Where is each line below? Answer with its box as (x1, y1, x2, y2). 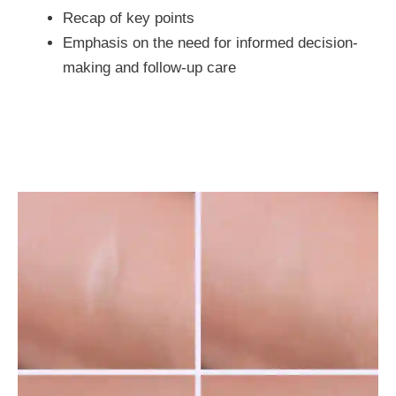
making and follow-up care (63, 59, 236, 76)
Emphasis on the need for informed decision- (63, 34, 358, 51)
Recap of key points (63, 10, 194, 27)
